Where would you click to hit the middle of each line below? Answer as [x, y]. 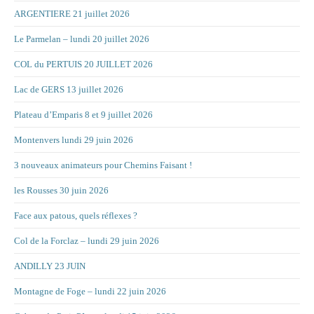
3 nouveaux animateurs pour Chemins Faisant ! [103, 165]
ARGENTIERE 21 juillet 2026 [72, 14]
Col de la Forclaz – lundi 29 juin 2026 [87, 241]
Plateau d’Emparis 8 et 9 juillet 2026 [83, 115]
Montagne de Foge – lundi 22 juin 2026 [90, 291]
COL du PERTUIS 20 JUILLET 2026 [83, 64]
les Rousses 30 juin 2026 [61, 190]
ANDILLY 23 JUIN [50, 266]
